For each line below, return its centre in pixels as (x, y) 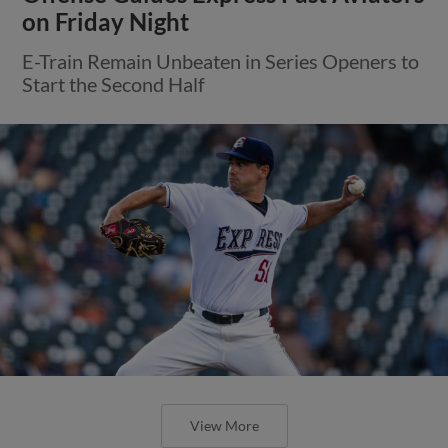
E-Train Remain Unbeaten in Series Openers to (221, 60)
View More (224, 425)
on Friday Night (106, 21)
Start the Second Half (114, 83)
